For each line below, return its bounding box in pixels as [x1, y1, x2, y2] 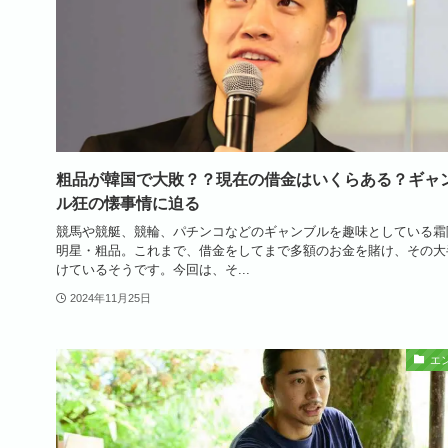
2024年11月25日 [69, 291, 151, 304]
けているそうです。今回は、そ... [56, 262, 250, 278]
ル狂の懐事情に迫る [56, 194, 200, 212]
